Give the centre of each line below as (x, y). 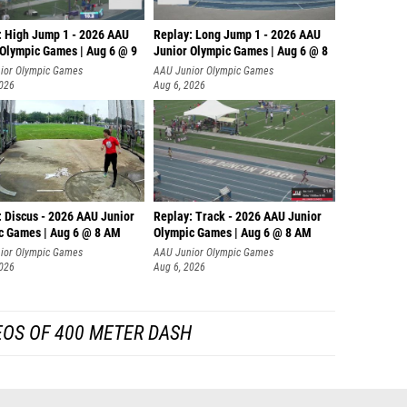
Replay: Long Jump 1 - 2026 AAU (237, 35)
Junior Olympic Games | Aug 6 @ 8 (241, 51)
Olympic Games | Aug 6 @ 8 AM (233, 233)
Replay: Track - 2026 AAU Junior (238, 217)
